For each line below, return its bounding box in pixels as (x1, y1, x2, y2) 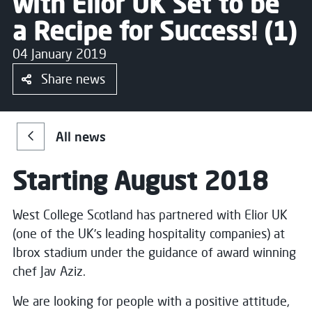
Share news (41, 71, 105, 86)
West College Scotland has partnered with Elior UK (13, 207, 288, 222)
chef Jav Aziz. (13, 263, 86, 279)
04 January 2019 (13, 46, 107, 61)
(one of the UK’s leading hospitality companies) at (13, 226, 285, 241)
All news (56, 129, 106, 144)
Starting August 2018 (13, 165, 268, 196)
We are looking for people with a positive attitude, (13, 293, 290, 309)
